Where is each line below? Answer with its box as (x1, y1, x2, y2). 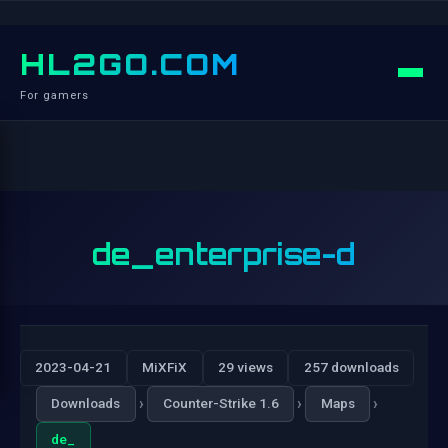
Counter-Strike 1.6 (162, 395, 279, 412)
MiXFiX (142, 359, 188, 376)
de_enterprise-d (92, 236, 356, 272)
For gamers (20, 89, 89, 102)
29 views (217, 359, 273, 376)
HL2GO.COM (20, 46, 240, 82)
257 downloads (303, 359, 399, 376)
